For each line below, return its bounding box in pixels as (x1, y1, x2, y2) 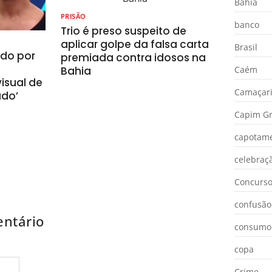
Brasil (234, 41, 257, 53)
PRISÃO (61, 12, 86, 21)
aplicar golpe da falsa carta (61, 37, 209, 52)
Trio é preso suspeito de (61, 24, 186, 39)
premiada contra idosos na (61, 50, 206, 66)
